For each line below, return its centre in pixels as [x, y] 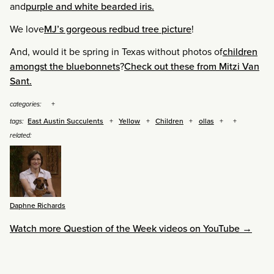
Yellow [130, 121]
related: [21, 135]
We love [27, 29]
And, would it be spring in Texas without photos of [116, 51]
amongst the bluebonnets [65, 66]
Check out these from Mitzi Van [192, 66]
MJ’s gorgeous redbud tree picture [118, 29]
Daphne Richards [38, 206]
